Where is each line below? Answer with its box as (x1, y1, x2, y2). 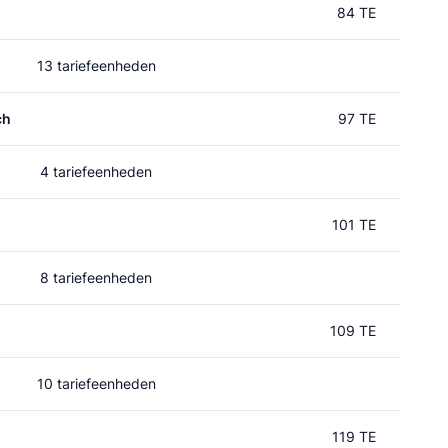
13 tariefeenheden (36, 57, 156, 74)
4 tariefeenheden (40, 163, 152, 180)
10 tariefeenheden (36, 375, 156, 392)
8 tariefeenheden (40, 269, 152, 286)
